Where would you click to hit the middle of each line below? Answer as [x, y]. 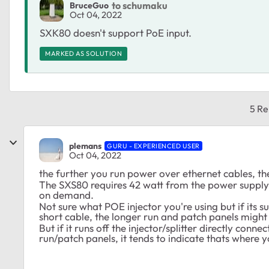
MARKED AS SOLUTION [83, 53]
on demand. [68, 195]
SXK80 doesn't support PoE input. [116, 33]
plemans [85, 146]
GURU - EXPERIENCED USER [153, 146]
